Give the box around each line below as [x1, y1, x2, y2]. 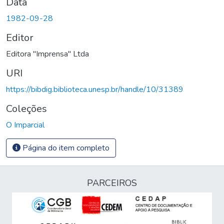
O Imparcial [6, 119, 44, 130]
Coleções [6, 101, 47, 115]
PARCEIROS [87, 177, 137, 189]
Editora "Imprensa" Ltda [6, 48, 89, 59]
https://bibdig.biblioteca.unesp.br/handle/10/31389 [6, 83, 183, 95]
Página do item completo [20, 142, 109, 153]
